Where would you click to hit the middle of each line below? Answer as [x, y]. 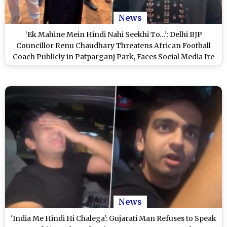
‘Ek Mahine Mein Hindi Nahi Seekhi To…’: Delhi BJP [113, 34]
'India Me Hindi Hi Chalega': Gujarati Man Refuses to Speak [113, 219]
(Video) [113, 68]
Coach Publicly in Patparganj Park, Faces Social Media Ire [113, 56]
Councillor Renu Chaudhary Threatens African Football [113, 45]
